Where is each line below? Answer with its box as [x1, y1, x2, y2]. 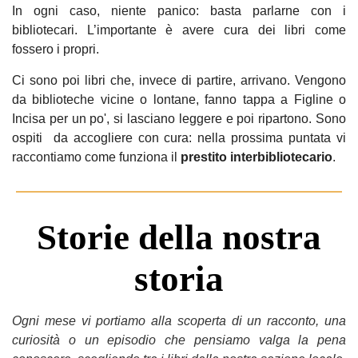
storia [134, 259, 224, 299]
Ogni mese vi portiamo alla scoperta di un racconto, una [12, 314, 346, 328]
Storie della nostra [37, 217, 321, 257]
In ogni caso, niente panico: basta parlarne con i [12, 3, 346, 18]
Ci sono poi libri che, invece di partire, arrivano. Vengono [12, 73, 346, 87]
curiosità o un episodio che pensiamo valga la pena [12, 333, 346, 347]
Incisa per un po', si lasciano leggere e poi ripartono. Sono [12, 111, 346, 125]
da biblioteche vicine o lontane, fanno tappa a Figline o [12, 92, 346, 106]
